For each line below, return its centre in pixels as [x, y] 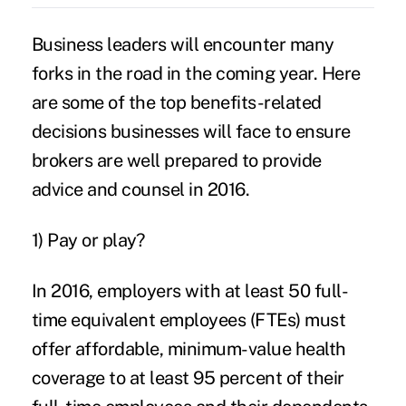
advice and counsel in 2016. [140, 189]
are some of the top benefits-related [176, 102]
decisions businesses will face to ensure [191, 131]
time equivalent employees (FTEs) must [188, 319]
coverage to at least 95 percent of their [188, 377]
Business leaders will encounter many [183, 44]
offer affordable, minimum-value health [188, 348]
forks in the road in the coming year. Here [196, 73]
